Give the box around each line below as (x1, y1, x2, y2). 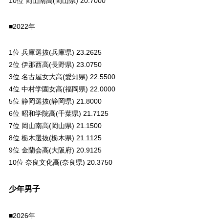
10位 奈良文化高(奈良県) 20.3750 (8, 158, 112, 166)
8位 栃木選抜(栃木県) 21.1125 (8, 133, 102, 142)
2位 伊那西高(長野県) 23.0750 (8, 60, 102, 68)
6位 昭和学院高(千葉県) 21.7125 (8, 109, 109, 117)
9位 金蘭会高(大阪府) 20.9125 (8, 146, 102, 154)
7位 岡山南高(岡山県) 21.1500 (8, 121, 102, 130)
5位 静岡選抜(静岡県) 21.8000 (8, 97, 102, 105)
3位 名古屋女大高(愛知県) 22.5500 (8, 72, 115, 81)
